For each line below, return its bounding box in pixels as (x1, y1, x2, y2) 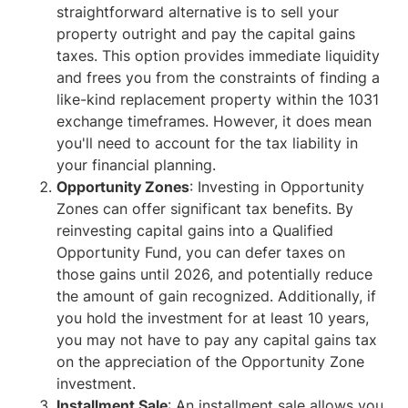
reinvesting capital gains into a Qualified (56, 221, 334, 240)
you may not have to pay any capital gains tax (56, 331, 378, 349)
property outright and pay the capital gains (56, 25, 356, 43)
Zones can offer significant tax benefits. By (56, 199, 354, 218)
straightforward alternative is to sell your (56, 3, 340, 21)
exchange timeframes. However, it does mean (56, 112, 372, 130)
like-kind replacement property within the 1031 (56, 90, 380, 108)
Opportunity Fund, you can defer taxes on (56, 243, 346, 261)
